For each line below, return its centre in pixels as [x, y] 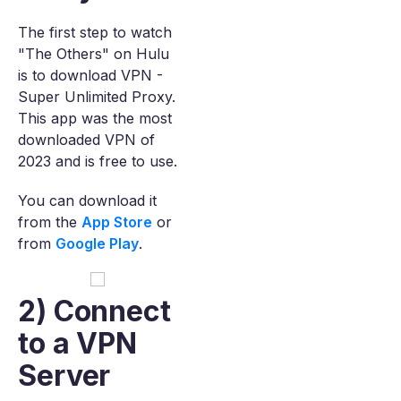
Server [64, 375]
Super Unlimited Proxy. [97, 97]
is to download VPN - [90, 75]
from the [50, 222]
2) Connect [94, 311]
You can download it [87, 200]
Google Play [97, 243]
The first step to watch [95, 32]
